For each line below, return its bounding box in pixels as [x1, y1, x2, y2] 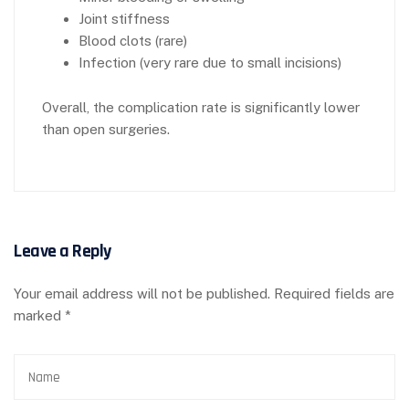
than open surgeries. [42, 121, 170, 137]
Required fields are [274, 286, 394, 301]
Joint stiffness [79, 11, 170, 26]
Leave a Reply [14, 239, 111, 263]
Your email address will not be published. [14, 286, 270, 301]
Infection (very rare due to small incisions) [79, 55, 341, 70]
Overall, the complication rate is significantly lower [42, 100, 360, 115]
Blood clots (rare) [79, 33, 187, 48]
